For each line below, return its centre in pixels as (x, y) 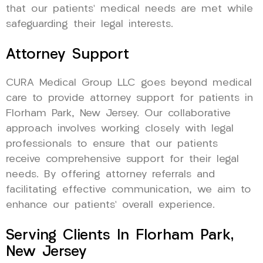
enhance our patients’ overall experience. (110, 205)
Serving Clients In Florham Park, (120, 235)
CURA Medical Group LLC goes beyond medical (129, 83)
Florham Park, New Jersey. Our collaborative (118, 113)
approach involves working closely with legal (120, 129)
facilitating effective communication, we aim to (129, 190)
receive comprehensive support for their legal (122, 159)
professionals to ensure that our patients (112, 144)
